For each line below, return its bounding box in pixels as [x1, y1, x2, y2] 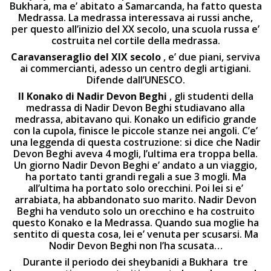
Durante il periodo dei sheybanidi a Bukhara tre [23, 255, 248, 269]
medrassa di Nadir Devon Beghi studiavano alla [26, 101, 245, 114]
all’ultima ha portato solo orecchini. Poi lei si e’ [28, 181, 243, 195]
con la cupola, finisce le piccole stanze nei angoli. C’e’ [13, 124, 258, 137]
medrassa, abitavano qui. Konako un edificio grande [15, 113, 256, 126]
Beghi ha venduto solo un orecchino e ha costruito [16, 204, 255, 218]
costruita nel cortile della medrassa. [51, 34, 220, 47]
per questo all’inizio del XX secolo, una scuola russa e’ [11, 22, 260, 36]
